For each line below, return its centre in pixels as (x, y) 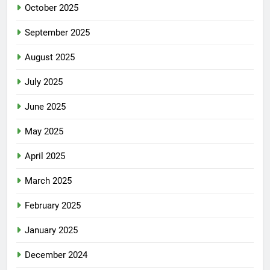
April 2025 (45, 156)
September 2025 (57, 33)
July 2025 (44, 82)
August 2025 (50, 58)
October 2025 (52, 8)
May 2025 (44, 132)
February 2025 (53, 206)
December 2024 (56, 255)
